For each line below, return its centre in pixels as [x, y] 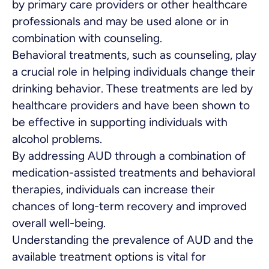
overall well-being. [59, 223]
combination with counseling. [87, 38]
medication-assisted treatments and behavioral [134, 172]
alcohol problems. [57, 139]
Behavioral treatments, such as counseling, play [134, 55]
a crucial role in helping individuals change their [134, 71]
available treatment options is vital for [109, 256]
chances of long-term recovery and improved [129, 206]
